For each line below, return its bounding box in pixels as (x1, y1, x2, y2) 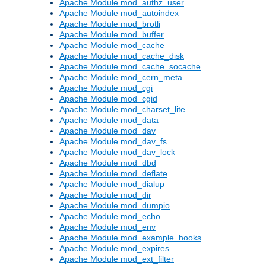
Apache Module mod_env (59, 222, 156, 232)
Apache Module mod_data (59, 115, 159, 125)
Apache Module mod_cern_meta (59, 72, 182, 83)
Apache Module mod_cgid (59, 94, 157, 104)
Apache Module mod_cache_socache (59, 62, 201, 72)
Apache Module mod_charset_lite (59, 104, 185, 115)
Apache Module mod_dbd (59, 158, 156, 168)
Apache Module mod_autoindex (59, 8, 179, 18)
